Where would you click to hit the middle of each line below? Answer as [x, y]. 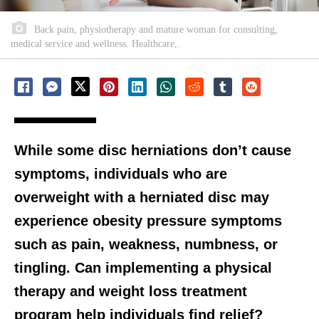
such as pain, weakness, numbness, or [146, 245]
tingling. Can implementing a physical [143, 268]
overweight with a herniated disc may [142, 198]
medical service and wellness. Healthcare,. [95, 44]
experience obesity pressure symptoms [148, 221]
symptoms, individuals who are [121, 174]
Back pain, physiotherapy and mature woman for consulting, [155, 30]
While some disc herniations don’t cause [153, 151]
